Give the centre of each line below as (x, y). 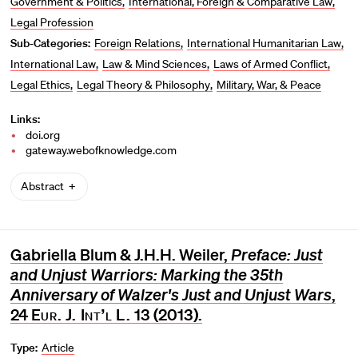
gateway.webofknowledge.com (102, 151)
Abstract (43, 187)
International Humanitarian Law (265, 44)
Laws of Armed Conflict (270, 64)
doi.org (44, 135)
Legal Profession (52, 23)
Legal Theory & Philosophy (143, 85)
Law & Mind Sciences (154, 64)
